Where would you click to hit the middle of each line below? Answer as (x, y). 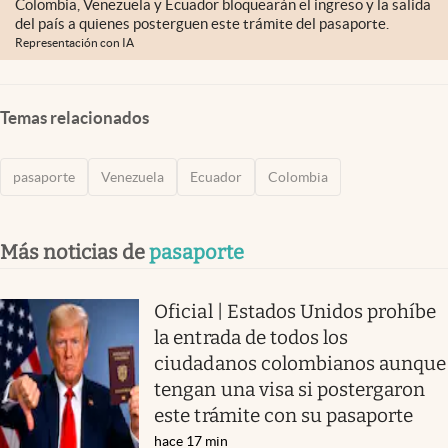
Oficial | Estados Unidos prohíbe (295, 311)
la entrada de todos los (251, 337)
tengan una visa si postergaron (290, 389)
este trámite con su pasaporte (284, 415)
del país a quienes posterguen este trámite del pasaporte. (202, 24)
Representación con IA (74, 43)
